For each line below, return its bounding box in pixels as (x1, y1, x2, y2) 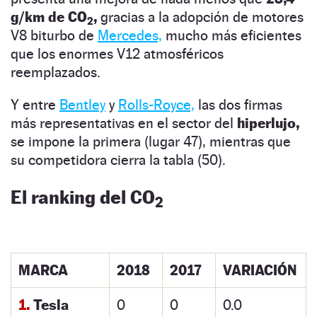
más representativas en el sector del (11, 114, 237, 132)
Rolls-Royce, (118, 96, 195, 113)
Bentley (59, 96, 105, 113)
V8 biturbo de (11, 26, 98, 44)
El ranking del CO (11, 185, 155, 208)
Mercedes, (98, 26, 162, 44)
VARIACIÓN (223, 261, 296, 279)
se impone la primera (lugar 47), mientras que (11, 132, 291, 150)
